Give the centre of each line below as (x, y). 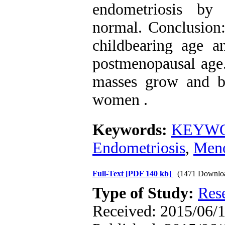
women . (120, 100)
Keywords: (132, 130)
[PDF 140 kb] (148, 174)
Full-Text (109, 174)
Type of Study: (145, 193)
